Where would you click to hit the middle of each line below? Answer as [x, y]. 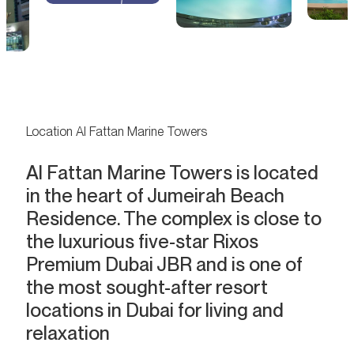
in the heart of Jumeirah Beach [155, 196]
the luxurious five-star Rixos [142, 242]
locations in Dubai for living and [155, 311]
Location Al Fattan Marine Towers [117, 132]
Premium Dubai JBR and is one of [164, 265]
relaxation [68, 333]
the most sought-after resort [147, 288]
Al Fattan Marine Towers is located [172, 173]
